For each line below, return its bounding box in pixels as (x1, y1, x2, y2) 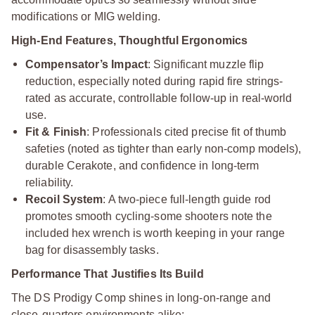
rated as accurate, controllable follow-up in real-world (25, 91, 292, 104)
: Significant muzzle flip (148, 58, 264, 70)
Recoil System (25, 193, 103, 205)
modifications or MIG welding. (11, 10, 160, 22)
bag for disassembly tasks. (25, 243, 159, 256)
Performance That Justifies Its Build (11, 267, 204, 280)
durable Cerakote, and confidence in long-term (25, 159, 259, 172)
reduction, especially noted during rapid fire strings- (25, 75, 283, 87)
